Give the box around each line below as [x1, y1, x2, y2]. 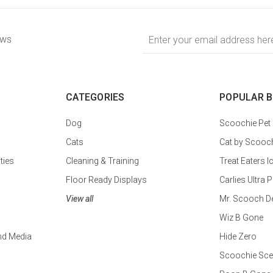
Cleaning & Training [66, 155, 139, 166]
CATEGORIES [66, 91, 125, 103]
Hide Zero [219, 231, 257, 241]
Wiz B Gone [219, 212, 263, 222]
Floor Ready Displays [66, 174, 147, 185]
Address [143, 39, 173, 49]
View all [66, 193, 93, 204]
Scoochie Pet [219, 118, 271, 128]
